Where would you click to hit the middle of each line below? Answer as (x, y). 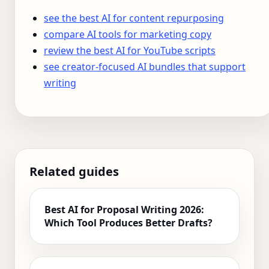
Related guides (74, 171)
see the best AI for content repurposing (134, 18)
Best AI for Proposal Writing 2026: (124, 209)
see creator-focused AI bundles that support (145, 66)
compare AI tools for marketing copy (128, 34)
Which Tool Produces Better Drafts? (128, 222)
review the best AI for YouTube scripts (130, 50)
